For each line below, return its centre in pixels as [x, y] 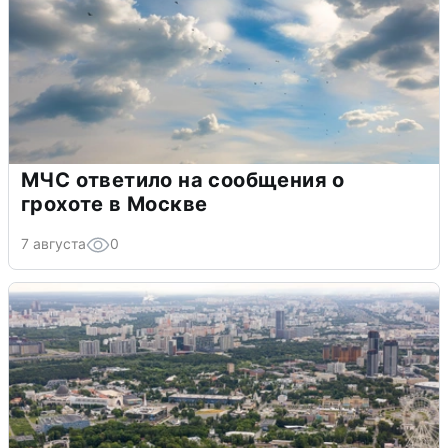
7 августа [53, 243]
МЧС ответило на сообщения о [183, 179]
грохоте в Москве [114, 203]
